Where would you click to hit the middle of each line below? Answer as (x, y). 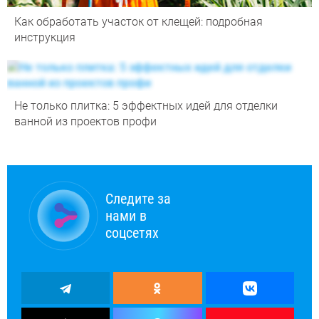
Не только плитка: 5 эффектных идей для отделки (146, 106)
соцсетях (132, 233)
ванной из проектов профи (85, 122)
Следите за (138, 199)
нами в (126, 216)
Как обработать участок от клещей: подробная (138, 22)
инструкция (45, 38)
